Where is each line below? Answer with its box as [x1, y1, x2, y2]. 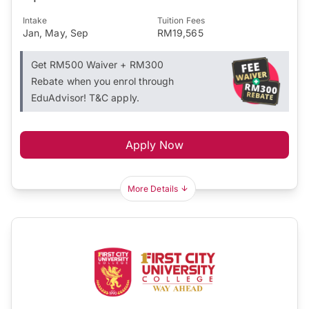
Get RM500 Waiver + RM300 [31, 58, 163, 70]
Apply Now [125, 137, 184, 152]
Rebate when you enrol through [31, 74, 175, 87]
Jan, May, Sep [23, 26, 89, 39]
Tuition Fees [157, 14, 205, 26]
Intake [23, 14, 48, 26]
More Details [128, 183, 178, 194]
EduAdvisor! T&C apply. [31, 91, 139, 103]
